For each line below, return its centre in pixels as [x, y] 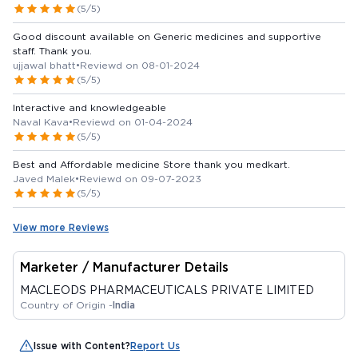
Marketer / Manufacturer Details [124, 267]
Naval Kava [41, 121]
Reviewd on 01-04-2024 [133, 121]
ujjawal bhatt [44, 65]
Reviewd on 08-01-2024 [140, 65]
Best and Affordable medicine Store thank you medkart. [151, 164]
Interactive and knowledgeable [89, 107]
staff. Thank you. [66, 50]
